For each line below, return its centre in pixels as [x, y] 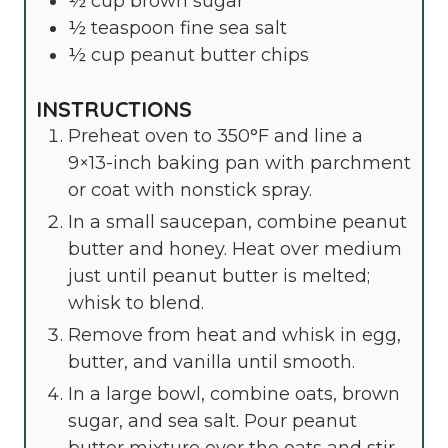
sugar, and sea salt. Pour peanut [212, 420]
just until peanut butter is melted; [219, 275]
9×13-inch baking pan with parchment [239, 162]
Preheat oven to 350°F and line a [215, 135]
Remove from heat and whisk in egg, [234, 334]
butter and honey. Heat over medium [235, 248]
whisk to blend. [136, 302]
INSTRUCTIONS [114, 108]
